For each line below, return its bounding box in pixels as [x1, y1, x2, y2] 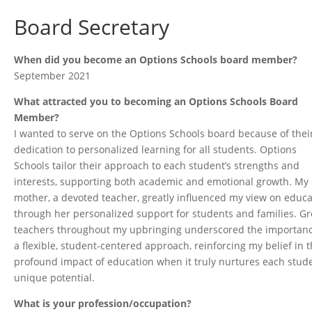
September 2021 [14, 69, 91, 83]
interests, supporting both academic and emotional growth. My [14, 175, 309, 189]
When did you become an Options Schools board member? [14, 53, 298, 67]
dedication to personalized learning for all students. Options [14, 143, 297, 157]
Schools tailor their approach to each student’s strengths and [14, 159, 300, 173]
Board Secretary [14, 13, 170, 42]
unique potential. [14, 271, 95, 285]
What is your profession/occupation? [14, 297, 192, 311]
